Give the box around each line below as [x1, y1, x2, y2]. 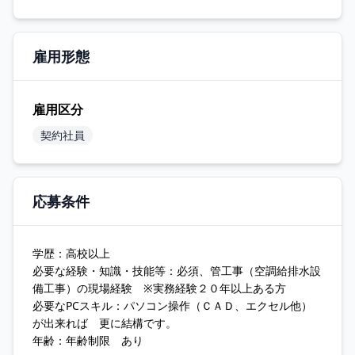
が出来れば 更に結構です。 [32, 315, 177, 330]
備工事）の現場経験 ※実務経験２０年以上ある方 [32, 281, 286, 296]
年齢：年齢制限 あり [32, 333, 143, 348]
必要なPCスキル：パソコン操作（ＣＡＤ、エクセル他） [32, 298, 312, 313]
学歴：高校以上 [32, 246, 110, 261]
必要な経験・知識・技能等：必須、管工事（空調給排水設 [32, 263, 321, 278]
